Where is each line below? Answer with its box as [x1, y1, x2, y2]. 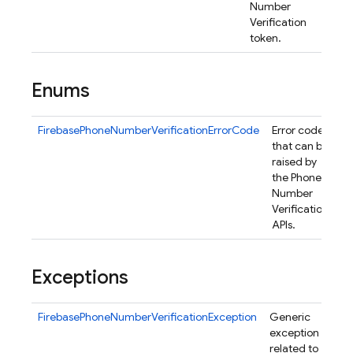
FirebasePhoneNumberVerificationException [38, 310, 257, 324]
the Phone [272, 170, 321, 184]
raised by [272, 154, 317, 169]
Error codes [272, 123, 329, 137]
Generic [269, 310, 310, 324]
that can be [272, 139, 329, 153]
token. [250, 31, 284, 45]
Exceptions [32, 266, 128, 289]
